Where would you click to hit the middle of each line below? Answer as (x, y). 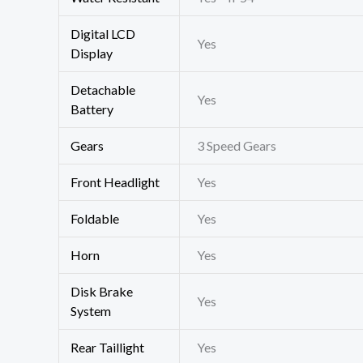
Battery (92, 109)
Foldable (95, 219)
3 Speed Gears (237, 146)
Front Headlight (115, 182)
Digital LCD (103, 34)
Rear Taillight (108, 348)
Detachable (103, 90)
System (91, 311)
